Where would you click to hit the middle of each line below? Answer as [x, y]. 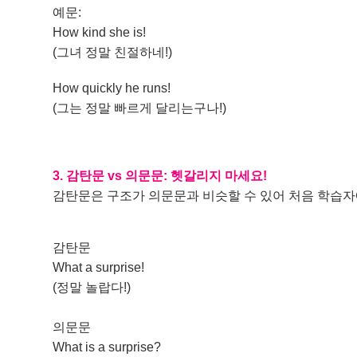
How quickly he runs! [112, 88]
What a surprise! [99, 267]
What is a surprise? [107, 347]
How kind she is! [100, 32]
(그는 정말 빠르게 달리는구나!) [140, 108]
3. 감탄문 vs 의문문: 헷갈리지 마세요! [160, 176]
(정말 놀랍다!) [92, 287]
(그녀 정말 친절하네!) [113, 52]
